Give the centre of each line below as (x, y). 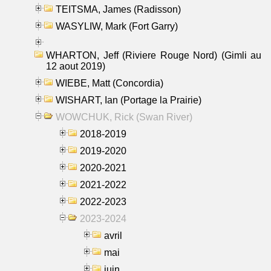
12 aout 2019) (76, 66)
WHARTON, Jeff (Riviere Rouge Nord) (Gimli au (154, 55)
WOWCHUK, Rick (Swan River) (124, 117)
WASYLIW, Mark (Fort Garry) (117, 26)
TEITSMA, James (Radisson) (118, 9)
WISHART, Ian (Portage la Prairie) (129, 100)
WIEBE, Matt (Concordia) (109, 83)
